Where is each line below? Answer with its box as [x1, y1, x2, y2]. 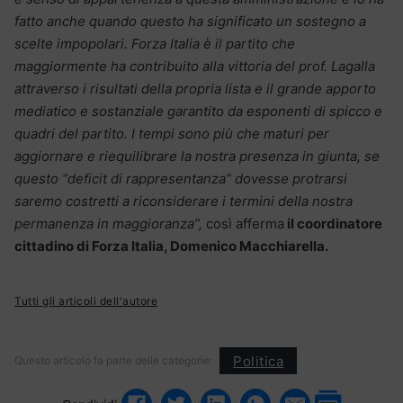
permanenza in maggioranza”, [14, 215, 206, 233]
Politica [233, 352, 283, 370]
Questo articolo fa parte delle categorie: [14, 354, 212, 368]
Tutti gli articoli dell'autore [14, 294, 157, 309]
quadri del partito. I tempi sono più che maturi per [14, 125, 329, 143]
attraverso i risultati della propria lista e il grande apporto [14, 80, 376, 98]
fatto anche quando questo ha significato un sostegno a [14, 13, 366, 31]
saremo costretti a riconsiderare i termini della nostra [14, 193, 353, 210]
